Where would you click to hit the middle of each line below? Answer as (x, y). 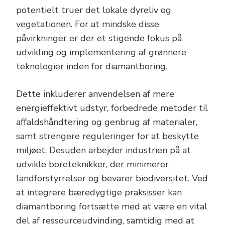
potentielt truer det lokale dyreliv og (94, 10)
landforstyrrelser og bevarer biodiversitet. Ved (112, 179)
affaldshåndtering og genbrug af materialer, (107, 122)
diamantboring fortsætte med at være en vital (112, 207)
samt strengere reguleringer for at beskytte (107, 136)
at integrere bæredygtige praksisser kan (99, 193)
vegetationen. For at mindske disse (88, 24)
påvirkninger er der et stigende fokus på (99, 38)
